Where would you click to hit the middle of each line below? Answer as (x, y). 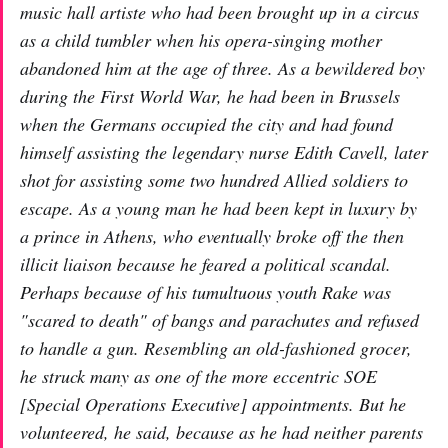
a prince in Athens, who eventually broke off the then (212, 236)
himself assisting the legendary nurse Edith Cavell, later (224, 152)
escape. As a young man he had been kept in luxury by (218, 208)
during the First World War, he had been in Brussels (210, 96)
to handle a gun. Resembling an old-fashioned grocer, (216, 348)
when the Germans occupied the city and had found (206, 124)
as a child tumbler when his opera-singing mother (201, 40)
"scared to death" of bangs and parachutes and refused (219, 320)
